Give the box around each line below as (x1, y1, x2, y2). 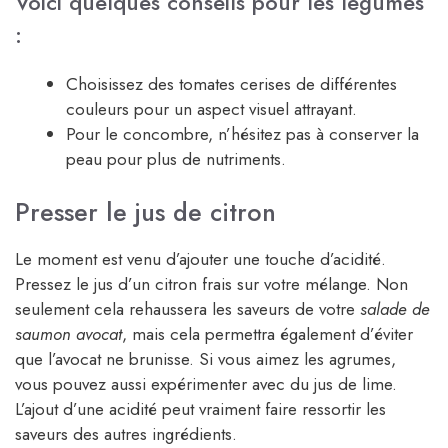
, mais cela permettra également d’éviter (122, 322, 413, 347)
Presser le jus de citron (15, 194, 276, 231)
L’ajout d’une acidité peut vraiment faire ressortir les (15, 397, 386, 422)
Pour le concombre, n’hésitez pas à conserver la (66, 121, 419, 146)
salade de (360, 297, 430, 322)
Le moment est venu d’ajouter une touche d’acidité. (15, 247, 386, 272)
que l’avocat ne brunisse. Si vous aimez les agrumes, (15, 347, 396, 372)
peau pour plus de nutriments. (66, 146, 286, 171)
